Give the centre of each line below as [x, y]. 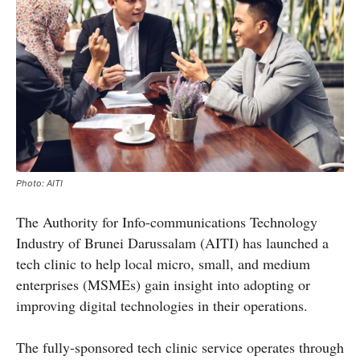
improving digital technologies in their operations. [162, 305]
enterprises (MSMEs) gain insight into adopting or [163, 284]
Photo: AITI [39, 183]
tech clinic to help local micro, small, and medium [163, 263]
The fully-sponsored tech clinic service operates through [180, 347]
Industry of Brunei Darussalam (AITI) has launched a [172, 242]
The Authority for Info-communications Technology [167, 221]
